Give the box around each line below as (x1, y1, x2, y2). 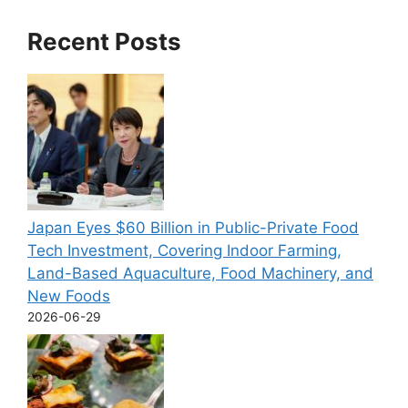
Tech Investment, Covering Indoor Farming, (27, 241, 342, 260)
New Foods (27, 287, 110, 306)
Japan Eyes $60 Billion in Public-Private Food (27, 219, 359, 238)
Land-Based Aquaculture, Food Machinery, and (27, 264, 373, 283)
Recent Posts (27, 27, 181, 56)
